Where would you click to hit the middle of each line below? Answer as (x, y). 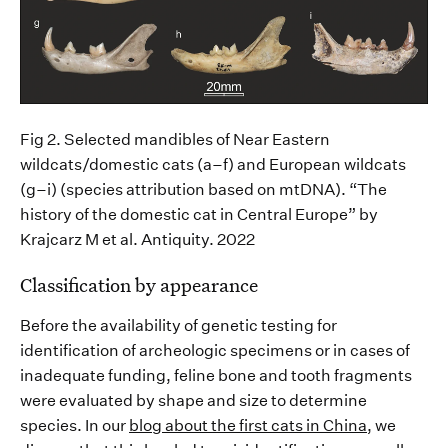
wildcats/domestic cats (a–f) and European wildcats (213, 165)
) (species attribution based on (165, 190)
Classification (75, 285)
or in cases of (361, 351)
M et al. (111, 240)
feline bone (215, 376)
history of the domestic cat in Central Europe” (188, 215)
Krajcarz (51, 240)
